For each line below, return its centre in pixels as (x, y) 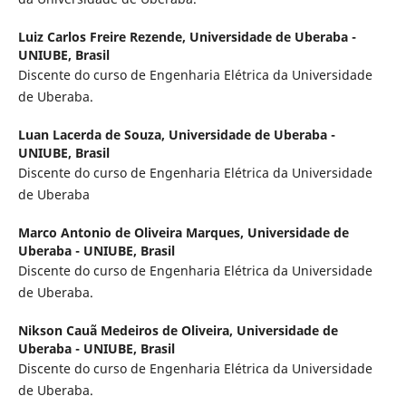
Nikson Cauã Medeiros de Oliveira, (127, 330)
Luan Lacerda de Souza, (93, 134)
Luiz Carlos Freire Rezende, (103, 36)
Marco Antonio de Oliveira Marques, (132, 232)
